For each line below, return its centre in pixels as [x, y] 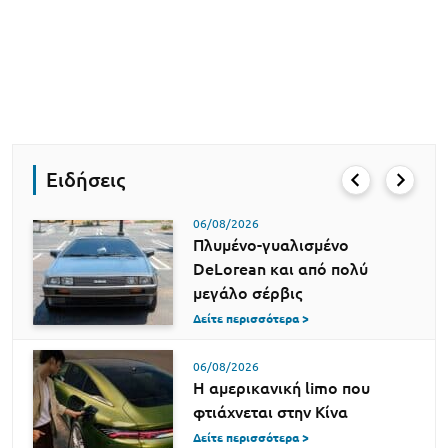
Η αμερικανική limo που [281, 387]
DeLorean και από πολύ [280, 269]
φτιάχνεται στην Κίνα [270, 411]
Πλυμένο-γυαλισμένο [271, 245]
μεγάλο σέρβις [247, 293]
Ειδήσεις [85, 179]
